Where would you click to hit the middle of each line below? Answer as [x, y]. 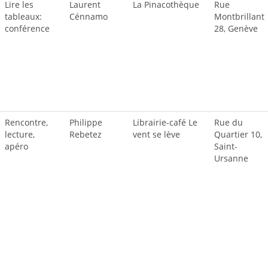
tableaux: [23, 16]
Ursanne [231, 158]
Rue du [229, 122]
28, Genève [236, 28]
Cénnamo [89, 16]
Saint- [226, 146]
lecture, [20, 134]
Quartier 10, [238, 134]
